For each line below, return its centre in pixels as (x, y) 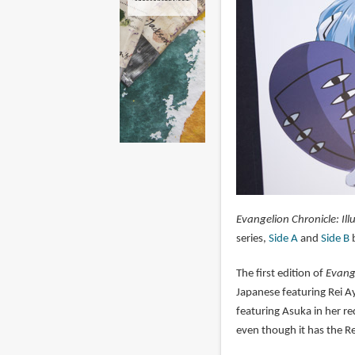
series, (252, 239)
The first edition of (281, 274)
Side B (335, 239)
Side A (283, 239)
